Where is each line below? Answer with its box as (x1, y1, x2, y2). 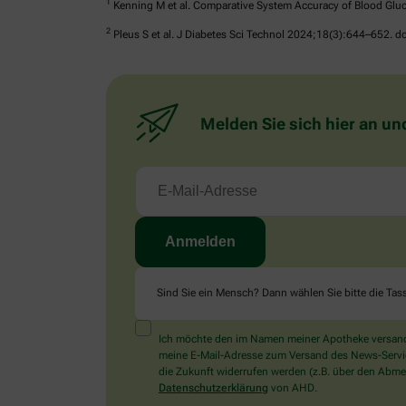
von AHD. (268, 382, 317, 395)
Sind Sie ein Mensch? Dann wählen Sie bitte (157, 286, 369, 300)
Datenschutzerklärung (159, 382, 268, 395)
